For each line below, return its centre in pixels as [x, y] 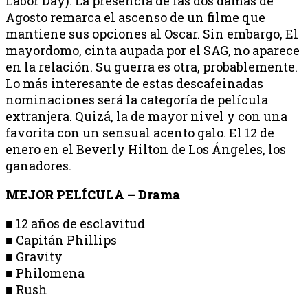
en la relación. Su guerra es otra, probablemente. [152, 67]
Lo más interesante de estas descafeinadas [134, 84]
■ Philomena [45, 273]
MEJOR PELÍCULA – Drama [93, 195]
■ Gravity [34, 257]
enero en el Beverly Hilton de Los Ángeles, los [146, 150]
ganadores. [38, 166]
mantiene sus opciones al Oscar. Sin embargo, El [152, 34]
